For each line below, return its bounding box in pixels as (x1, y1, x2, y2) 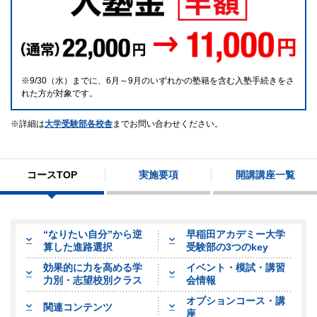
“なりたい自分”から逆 (43, 229, 142, 241)
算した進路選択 (43, 241, 113, 253)
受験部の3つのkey (186, 241, 268, 253)
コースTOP (26, 169, 77, 181)
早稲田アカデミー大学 (186, 229, 285, 241)
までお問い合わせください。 (113, 118, 223, 129)
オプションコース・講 (186, 295, 285, 307)
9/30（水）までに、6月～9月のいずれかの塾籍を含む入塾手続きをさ (30, 75, 294, 86)
